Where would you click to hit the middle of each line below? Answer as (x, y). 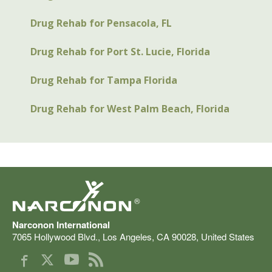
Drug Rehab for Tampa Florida (104, 80)
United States (228, 237)
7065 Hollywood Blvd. (55, 237)
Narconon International (61, 225)
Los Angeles (127, 237)
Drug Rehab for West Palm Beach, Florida (130, 109)
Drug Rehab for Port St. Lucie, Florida (120, 52)
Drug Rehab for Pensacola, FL (101, 23)
